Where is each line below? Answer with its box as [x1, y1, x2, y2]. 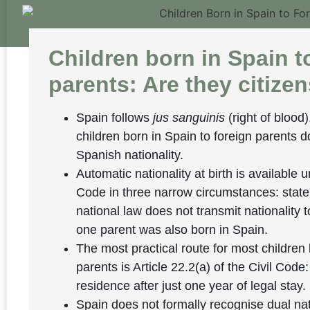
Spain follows [76, 110, 154, 125]
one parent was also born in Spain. [76, 222, 268, 237]
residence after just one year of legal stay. [76, 278, 307, 293]
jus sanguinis [153, 110, 226, 125]
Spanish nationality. [76, 147, 184, 162]
